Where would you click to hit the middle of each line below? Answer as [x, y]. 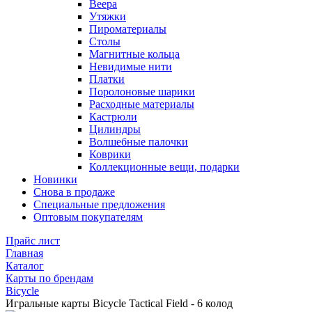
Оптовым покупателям [88, 217]
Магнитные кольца [134, 54]
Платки [107, 79]
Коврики [110, 154]
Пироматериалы [128, 29]
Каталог [25, 266]
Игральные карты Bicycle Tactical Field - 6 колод [119, 303]
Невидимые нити [131, 67]
